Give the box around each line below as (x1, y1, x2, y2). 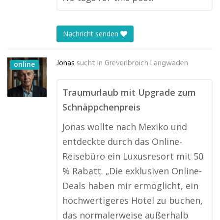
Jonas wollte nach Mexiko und (62, 121, 187, 133)
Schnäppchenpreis (62, 101, 140, 113)
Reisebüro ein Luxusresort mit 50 (62, 150, 203, 162)
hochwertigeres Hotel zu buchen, (62, 194, 203, 206)
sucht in (77, 57, 103, 69)
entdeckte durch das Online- (62, 136, 182, 147)
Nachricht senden (63, 29, 120, 39)
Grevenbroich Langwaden (105, 57, 188, 69)
